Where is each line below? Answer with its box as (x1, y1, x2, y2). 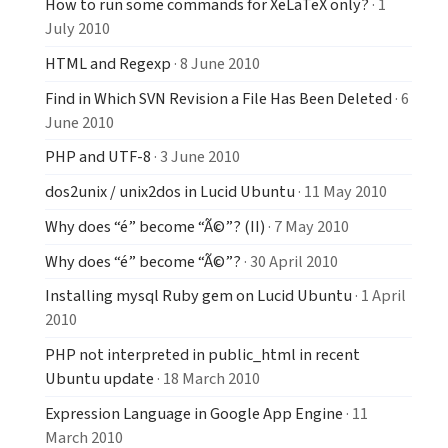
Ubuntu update (45, 366, 154, 390)
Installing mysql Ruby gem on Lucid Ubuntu (45, 284, 352, 308)
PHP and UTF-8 (45, 145, 151, 169)
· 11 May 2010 (295, 180, 387, 204)
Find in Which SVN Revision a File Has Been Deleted (45, 86, 392, 110)
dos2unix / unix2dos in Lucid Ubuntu (45, 180, 295, 204)
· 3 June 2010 (151, 145, 240, 169)
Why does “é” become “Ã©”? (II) (45, 214, 265, 238)
